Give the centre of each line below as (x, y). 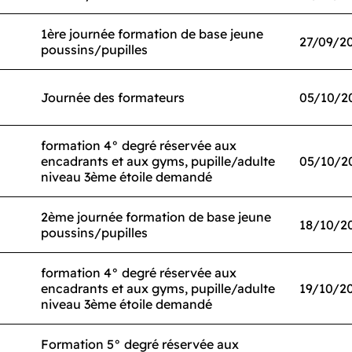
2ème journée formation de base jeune (156, 217)
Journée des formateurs (113, 97)
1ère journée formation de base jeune (152, 34)
